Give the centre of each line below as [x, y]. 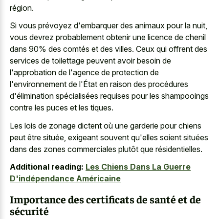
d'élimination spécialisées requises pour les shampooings [109, 96]
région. [22, 8]
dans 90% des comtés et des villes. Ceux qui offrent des [109, 49]
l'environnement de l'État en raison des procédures [99, 84]
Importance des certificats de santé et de [105, 199]
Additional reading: [47, 167]
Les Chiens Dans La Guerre [138, 167]
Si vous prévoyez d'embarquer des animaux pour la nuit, [109, 26]
